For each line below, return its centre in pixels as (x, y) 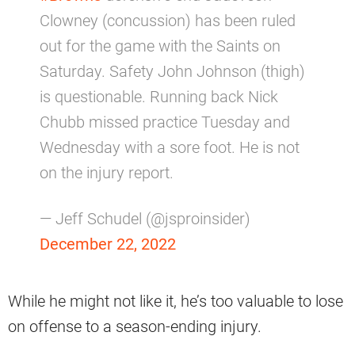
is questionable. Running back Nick (159, 96)
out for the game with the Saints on (160, 46)
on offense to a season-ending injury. (135, 326)
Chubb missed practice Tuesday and (165, 122)
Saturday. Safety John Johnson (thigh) (172, 71)
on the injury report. (107, 172)
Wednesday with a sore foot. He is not (170, 147)
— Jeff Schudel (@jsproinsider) (145, 218)
